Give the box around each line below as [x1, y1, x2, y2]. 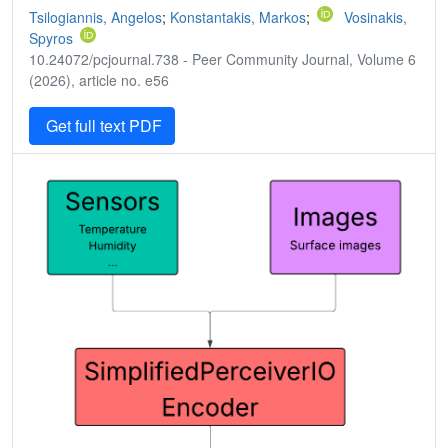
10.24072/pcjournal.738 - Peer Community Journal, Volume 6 [29, 49, 416, 70]
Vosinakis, [344, 7, 407, 28]
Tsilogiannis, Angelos [29, 7, 162, 28]
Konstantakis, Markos [170, 7, 306, 28]
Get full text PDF [42, 114, 162, 138]
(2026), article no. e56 [29, 70, 169, 91]
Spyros [29, 28, 73, 49]
